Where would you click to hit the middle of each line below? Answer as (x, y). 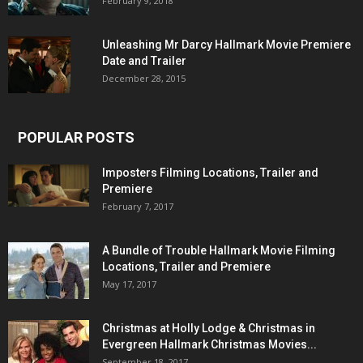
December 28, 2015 (144, 79)
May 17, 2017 (129, 284)
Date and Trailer (144, 61)
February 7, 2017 (138, 207)
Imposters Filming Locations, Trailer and (210, 173)
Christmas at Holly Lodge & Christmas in (209, 329)
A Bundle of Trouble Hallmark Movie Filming (219, 251)
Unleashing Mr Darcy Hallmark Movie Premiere (226, 45)
